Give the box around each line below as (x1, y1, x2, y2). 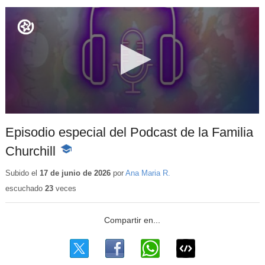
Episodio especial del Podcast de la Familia (5, 125, 253, 140)
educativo (59, 168, 95, 178)
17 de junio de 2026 (39, 168, 111, 177)
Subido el (5, 168, 40, 177)
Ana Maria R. (125, 168, 170, 177)
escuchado (5, 184, 45, 193)
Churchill (5, 144, 56, 159)
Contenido (59, 156, 98, 166)
